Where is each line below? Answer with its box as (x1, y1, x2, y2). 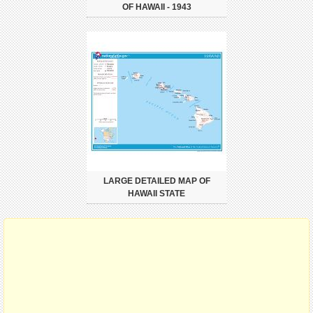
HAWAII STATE (128, 188, 185, 198)
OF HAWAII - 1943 (122, 1, 191, 12)
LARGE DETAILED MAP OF (103, 175, 210, 186)
